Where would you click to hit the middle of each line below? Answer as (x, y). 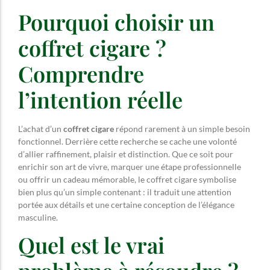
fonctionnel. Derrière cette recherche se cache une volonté (127, 142)
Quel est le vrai (91, 245)
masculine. (38, 218)
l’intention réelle (100, 100)
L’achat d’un (41, 129)
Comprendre (81, 74)
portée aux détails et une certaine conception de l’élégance (126, 205)
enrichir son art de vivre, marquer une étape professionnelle (130, 167)
